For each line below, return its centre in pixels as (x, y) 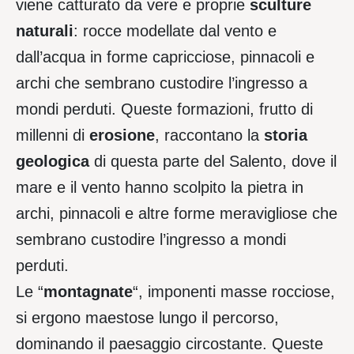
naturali (45, 31)
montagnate (88, 292)
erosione (122, 136)
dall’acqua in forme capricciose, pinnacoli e (165, 57)
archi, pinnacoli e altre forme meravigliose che (177, 214)
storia (286, 136)
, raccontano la (209, 136)
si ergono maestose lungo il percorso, (147, 318)
